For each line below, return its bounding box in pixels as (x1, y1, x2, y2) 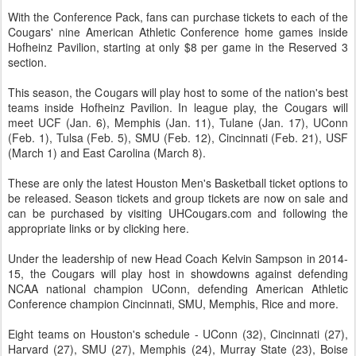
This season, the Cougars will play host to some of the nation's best (8, 84, 348, 100)
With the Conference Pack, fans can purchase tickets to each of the (8, 9, 348, 25)
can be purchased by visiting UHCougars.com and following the (8, 205, 348, 221)
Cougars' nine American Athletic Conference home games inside (8, 24, 348, 40)
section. (8, 54, 47, 70)
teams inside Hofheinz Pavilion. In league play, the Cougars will (8, 99, 348, 115)
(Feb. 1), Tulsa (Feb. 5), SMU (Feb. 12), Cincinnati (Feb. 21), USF (8, 130, 348, 145)
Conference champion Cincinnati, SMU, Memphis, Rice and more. (8, 296, 339, 311)
